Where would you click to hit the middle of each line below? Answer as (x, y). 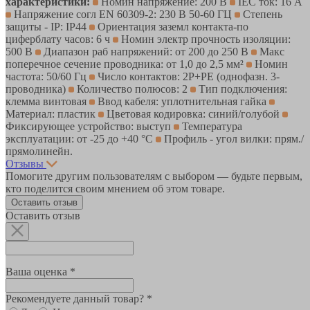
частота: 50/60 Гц (47, 76)
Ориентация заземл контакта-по (172, 26)
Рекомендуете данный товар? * (79, 298)
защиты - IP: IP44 (47, 26)
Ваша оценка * (40, 271)
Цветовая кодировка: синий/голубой (193, 113)
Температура (211, 126)
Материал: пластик (52, 113)
